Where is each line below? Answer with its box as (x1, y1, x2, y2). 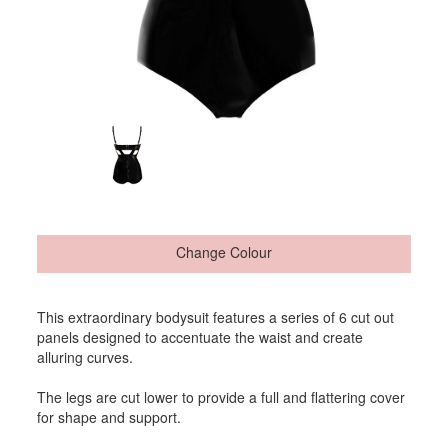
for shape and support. (37, 407, 182, 428)
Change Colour (176, 242, 272, 263)
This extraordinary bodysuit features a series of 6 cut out (37, 307, 395, 328)
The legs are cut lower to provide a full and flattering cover (37, 387, 406, 408)
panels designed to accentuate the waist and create (37, 327, 364, 348)
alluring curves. (37, 347, 134, 368)
